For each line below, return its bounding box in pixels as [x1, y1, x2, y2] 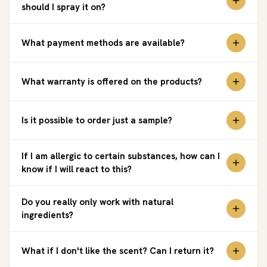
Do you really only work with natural [21, 195, 173, 208]
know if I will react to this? [21, 163, 132, 175]
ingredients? [21, 209, 73, 221]
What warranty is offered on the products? [21, 75, 202, 88]
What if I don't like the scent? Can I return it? [21, 244, 214, 257]
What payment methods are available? [21, 36, 185, 49]
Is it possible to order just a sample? [21, 114, 172, 126]
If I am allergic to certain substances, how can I [21, 150, 220, 162]
